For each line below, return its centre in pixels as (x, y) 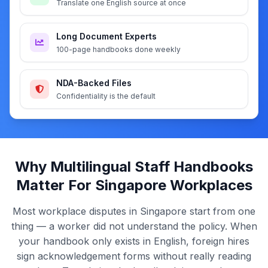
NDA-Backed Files (94, 83)
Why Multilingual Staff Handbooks (134, 167)
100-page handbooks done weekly (118, 49)
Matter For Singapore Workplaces (134, 185)
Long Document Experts (106, 36)
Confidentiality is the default (106, 96)
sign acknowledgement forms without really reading (134, 256)
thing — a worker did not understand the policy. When (134, 226)
